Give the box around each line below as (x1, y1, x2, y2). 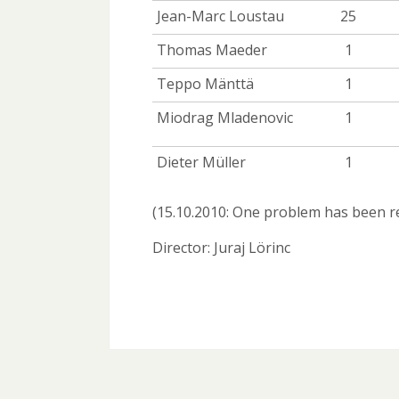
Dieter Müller (157, 152, 246, 173)
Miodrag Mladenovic (157, 108, 293, 128)
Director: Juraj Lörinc (152, 237, 290, 257)
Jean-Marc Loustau (157, 6, 284, 27)
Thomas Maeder (157, 40, 267, 61)
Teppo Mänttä (157, 74, 254, 94)
